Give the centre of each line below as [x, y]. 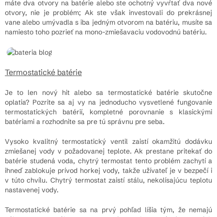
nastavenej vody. [32, 190]
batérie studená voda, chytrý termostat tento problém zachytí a [108, 161]
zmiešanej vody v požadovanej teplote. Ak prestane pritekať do [108, 151]
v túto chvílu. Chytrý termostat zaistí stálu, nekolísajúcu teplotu [108, 180]
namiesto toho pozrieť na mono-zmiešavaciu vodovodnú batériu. [106, 32]
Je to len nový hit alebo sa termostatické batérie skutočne [108, 92]
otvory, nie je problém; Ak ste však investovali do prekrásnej [108, 12]
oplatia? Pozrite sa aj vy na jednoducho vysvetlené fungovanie [108, 102]
